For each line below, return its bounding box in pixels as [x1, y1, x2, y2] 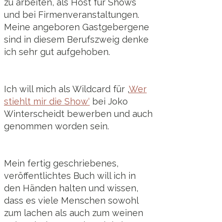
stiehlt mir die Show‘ [4, 96, 90, 107]
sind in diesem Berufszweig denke [4, 34, 149, 45]
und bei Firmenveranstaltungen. [4, 9, 139, 20]
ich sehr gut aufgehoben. [4, 46, 110, 57]
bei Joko [90, 96, 128, 107]
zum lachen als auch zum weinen [4, 208, 143, 219]
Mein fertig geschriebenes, [4, 158, 118, 169]
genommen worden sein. [4, 120, 109, 131]
